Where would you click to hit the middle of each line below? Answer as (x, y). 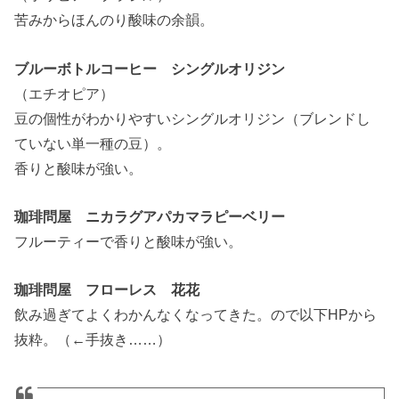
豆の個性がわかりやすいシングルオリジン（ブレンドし (193, 118)
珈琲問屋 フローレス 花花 (107, 290)
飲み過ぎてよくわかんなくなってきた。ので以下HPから (196, 315)
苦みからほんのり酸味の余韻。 (114, 20)
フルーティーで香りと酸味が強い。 (129, 242)
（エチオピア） (65, 93)
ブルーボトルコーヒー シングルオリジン (150, 68)
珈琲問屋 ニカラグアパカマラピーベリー (150, 217)
